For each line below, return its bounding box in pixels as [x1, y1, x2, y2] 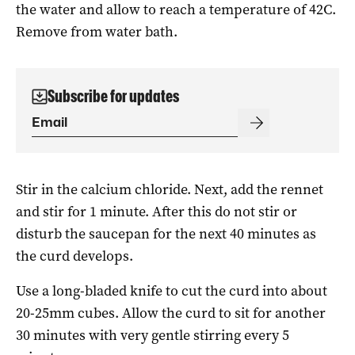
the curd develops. [16, 246, 133, 265]
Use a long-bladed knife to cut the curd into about [16, 281, 327, 300]
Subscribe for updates [48, 86, 179, 106]
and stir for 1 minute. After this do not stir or [16, 201, 297, 221]
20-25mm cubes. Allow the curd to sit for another [16, 303, 326, 323]
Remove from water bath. [16, 21, 177, 41]
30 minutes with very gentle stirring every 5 [16, 325, 289, 345]
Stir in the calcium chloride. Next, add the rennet [16, 179, 323, 199]
